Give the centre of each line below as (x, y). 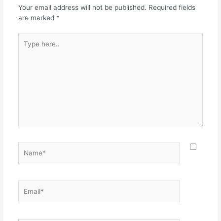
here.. (27, 48)
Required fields (172, 8)
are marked (37, 18)
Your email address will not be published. (82, 8)
